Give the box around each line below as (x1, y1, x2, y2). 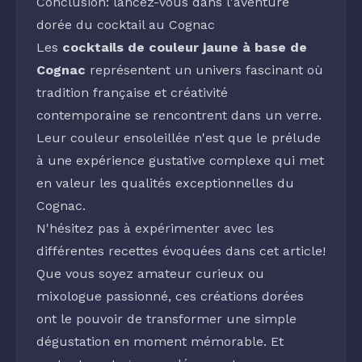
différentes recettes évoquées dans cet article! (36, 243, 326, 259)
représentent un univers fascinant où (86, 62, 323, 78)
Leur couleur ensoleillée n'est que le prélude (36, 130, 321, 145)
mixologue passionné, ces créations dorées (36, 288, 304, 304)
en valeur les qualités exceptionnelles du (36, 175, 294, 191)
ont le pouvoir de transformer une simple (36, 311, 297, 326)
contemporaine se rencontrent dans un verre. (36, 107, 322, 123)
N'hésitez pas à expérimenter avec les (36, 221, 274, 236)
